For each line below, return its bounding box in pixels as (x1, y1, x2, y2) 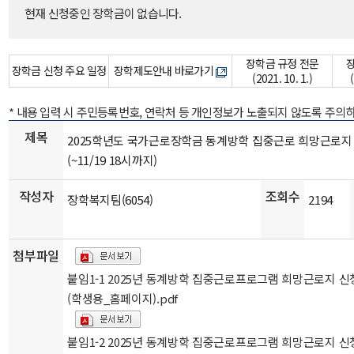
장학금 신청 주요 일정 (11, 62, 107, 78)
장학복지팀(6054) (67, 191, 153, 208)
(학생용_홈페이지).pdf (67, 290, 178, 307)
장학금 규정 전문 (246, 55, 319, 71)
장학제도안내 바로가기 (114, 62, 217, 78)
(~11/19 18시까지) (67, 152, 157, 168)
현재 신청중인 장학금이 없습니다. (24, 5, 182, 21)
